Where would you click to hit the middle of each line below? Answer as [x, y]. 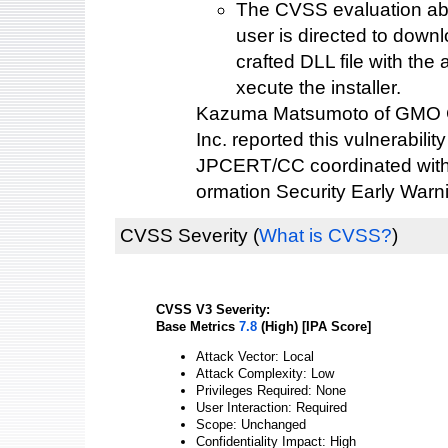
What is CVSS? [325, 235]
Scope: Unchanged [251, 424]
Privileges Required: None [271, 390]
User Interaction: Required [271, 407]
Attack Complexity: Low [265, 373]
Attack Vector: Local [255, 356]
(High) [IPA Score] [314, 326]
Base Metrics [197, 326]
